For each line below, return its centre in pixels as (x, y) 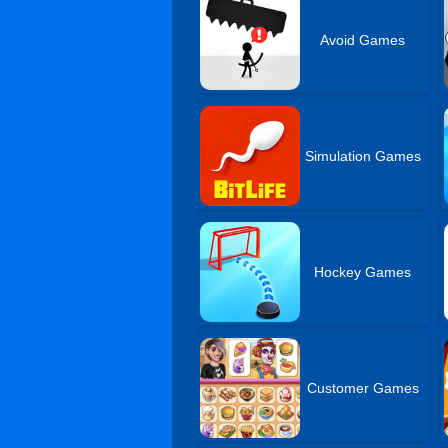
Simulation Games (362, 156)
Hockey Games (363, 272)
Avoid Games (363, 40)
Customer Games (362, 388)
